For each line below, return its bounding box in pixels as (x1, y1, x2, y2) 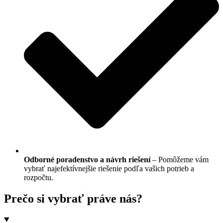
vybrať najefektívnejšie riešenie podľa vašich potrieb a (24, 164, 194, 173)
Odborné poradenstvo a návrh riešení (24, 155, 152, 164)
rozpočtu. (24, 173, 53, 182)
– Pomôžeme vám (152, 155, 209, 164)
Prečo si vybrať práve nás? (4, 192, 142, 205)
